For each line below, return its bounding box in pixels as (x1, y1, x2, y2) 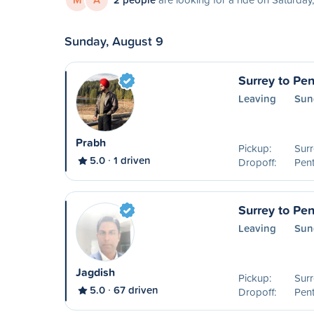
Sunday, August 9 (64, 32, 163, 50)
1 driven (114, 153, 151, 168)
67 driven (114, 282, 158, 297)
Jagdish (76, 264, 115, 280)
